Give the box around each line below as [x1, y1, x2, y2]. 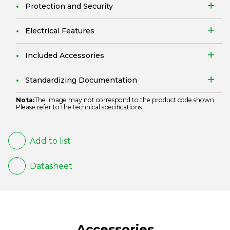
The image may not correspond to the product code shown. [34, 96, 216, 104]
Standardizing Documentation [25, 75, 137, 85]
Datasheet [30, 161, 72, 171]
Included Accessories [25, 51, 104, 60]
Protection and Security [25, 2, 113, 11]
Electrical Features [25, 26, 94, 35]
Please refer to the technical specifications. [16, 103, 143, 111]
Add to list [30, 136, 71, 146]
